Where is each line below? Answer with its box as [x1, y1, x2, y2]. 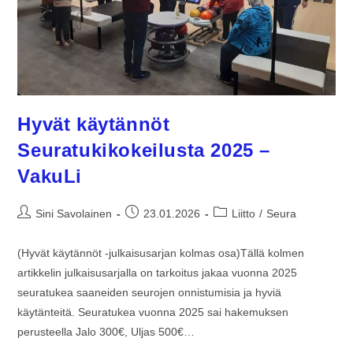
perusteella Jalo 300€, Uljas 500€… [17, 325, 195, 339]
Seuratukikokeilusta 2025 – [17, 139, 271, 162]
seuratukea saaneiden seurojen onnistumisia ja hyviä [17, 286, 282, 299]
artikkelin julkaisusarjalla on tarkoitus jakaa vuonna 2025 [17, 266, 298, 280]
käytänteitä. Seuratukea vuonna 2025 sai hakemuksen [17, 306, 289, 319]
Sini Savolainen [35, 207, 113, 221]
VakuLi [17, 165, 83, 188]
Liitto [232, 207, 256, 221]
